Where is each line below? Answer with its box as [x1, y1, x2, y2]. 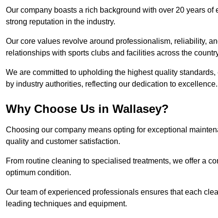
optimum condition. [6, 168, 71, 177]
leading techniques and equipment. [6, 200, 127, 208]
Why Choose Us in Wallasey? [6, 102, 169, 116]
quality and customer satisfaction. [6, 137, 120, 146]
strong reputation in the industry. [6, 18, 115, 26]
